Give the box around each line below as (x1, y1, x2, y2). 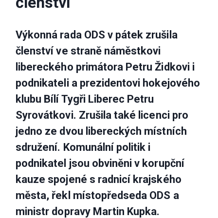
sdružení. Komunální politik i (16, 141, 151, 154)
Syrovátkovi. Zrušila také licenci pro (16, 109, 188, 122)
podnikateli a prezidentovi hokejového (16, 77, 200, 90)
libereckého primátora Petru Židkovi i (16, 61, 195, 73)
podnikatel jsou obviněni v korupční (16, 157, 184, 170)
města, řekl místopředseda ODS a (16, 189, 179, 202)
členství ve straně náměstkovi (16, 45, 161, 57)
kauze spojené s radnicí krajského (16, 173, 182, 186)
